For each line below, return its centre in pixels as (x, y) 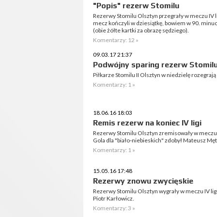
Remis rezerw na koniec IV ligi (147, 123)
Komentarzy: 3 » (114, 208)
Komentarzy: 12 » (116, 40)
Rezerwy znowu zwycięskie (143, 181)
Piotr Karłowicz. (114, 198)
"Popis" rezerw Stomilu (136, 6)
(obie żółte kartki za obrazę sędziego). (141, 30)
